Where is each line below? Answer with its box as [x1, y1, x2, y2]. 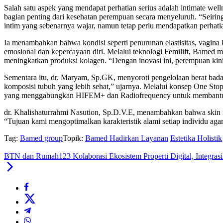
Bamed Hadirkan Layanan [85, 134, 168, 143]
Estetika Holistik [170, 134, 222, 143]
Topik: [63, 134, 83, 143]
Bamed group [20, 134, 63, 143]
